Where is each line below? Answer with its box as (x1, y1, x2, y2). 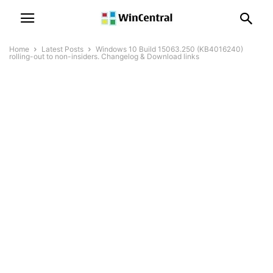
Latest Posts (41, 44, 83, 54)
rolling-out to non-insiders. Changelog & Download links (9, 52, 199, 61)
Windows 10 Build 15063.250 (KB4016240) (96, 44, 243, 54)
